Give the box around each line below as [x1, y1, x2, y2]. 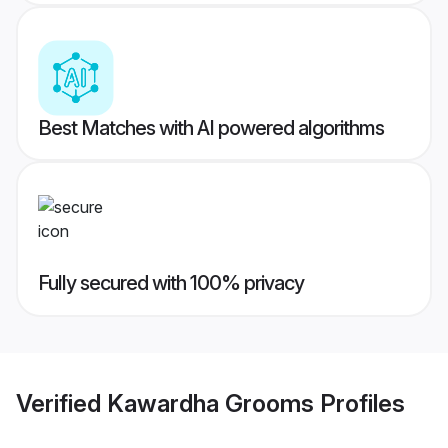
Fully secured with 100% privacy [38, 271, 304, 296]
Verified [16, 388, 107, 418]
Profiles [314, 388, 405, 418]
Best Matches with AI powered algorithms [38, 116, 384, 141]
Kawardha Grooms [107, 388, 314, 418]
